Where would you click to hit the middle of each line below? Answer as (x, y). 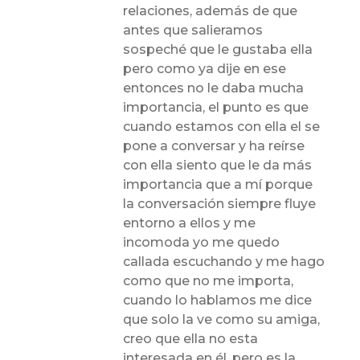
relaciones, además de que (211, 10)
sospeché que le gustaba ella (218, 49)
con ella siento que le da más (218, 165)
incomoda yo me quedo (202, 242)
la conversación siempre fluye (220, 203)
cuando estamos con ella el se (222, 126)
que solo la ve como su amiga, (222, 319)
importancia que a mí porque (218, 184)
